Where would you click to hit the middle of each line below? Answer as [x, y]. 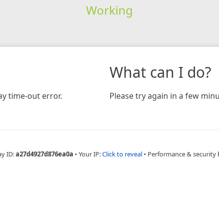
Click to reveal [122, 154]
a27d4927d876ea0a [44, 154]
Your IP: [90, 154]
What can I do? [160, 72]
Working [109, 10]
